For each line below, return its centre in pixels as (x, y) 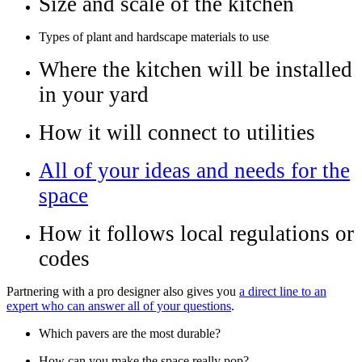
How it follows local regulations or (196, 234)
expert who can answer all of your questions (119, 306)
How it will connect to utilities (177, 133)
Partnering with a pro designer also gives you (123, 292)
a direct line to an (283, 292)
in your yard (94, 95)
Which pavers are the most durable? (130, 334)
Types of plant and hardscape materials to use (154, 37)
